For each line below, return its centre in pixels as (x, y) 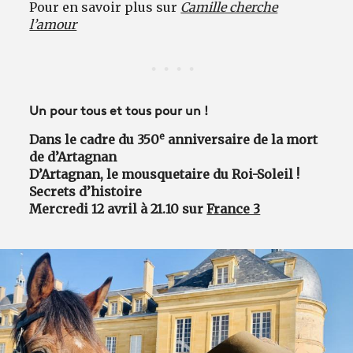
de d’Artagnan (73, 156)
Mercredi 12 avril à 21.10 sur (118, 208)
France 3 (234, 208)
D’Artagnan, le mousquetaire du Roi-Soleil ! (165, 174)
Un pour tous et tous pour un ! (119, 111)
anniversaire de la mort (242, 139)
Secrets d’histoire (86, 191)
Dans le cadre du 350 (95, 139)
